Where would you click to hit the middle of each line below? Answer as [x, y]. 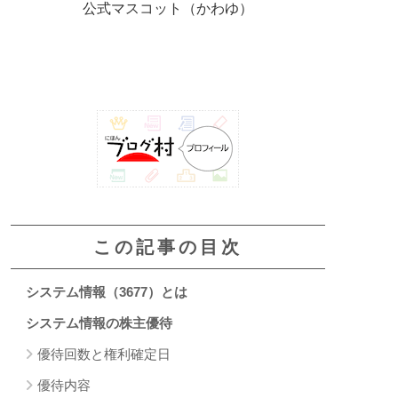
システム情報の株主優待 [99, 322]
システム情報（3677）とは [107, 291]
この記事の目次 [168, 247]
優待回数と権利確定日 [104, 354]
